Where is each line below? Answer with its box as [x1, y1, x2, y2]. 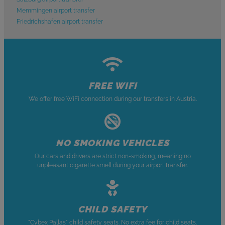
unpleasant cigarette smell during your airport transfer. [37, 161, 188, 169]
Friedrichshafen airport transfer [17, 18, 103, 25]
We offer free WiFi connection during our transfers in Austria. [28, 95, 197, 102]
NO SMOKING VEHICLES [56, 137, 169, 148]
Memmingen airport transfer [17, 7, 95, 14]
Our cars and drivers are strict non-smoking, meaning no [34, 152, 191, 160]
